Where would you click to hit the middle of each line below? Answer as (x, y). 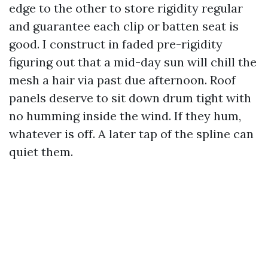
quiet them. (41, 152)
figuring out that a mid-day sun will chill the (133, 62)
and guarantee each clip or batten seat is (124, 26)
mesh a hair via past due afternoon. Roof (122, 80)
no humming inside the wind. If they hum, (125, 116)
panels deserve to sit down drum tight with (130, 98)
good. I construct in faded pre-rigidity (116, 44)
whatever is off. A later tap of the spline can (131, 134)
